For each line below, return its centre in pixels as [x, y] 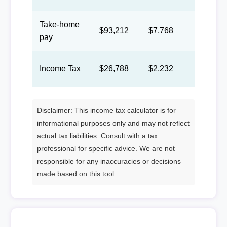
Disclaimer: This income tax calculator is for [106, 110]
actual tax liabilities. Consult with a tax [97, 136]
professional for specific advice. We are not [106, 148]
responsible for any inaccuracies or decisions [109, 161]
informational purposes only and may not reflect [113, 123]
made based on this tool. [76, 174]
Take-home [59, 24]
